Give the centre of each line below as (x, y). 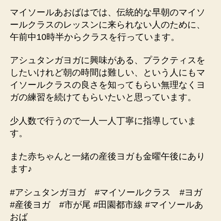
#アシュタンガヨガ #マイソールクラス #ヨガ (110, 192)
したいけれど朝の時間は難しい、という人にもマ (108, 73)
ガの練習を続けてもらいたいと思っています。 (103, 97)
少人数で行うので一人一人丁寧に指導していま (103, 121)
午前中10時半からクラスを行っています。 (95, 37)
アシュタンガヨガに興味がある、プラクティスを (108, 60)
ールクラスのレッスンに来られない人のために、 (108, 24)
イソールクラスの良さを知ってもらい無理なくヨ (108, 85)
